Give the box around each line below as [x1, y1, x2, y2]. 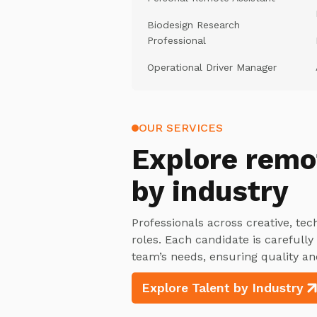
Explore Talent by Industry [142, 281, 304, 295]
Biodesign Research [147, 19, 240, 30]
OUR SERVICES [139, 121, 223, 134]
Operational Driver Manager [147, 62, 277, 73]
